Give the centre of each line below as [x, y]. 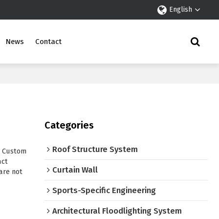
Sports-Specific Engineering [104, 190]
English [180, 10]
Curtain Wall [75, 170]
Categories [69, 125]
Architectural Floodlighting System [117, 211]
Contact [49, 42]
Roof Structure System [95, 149]
